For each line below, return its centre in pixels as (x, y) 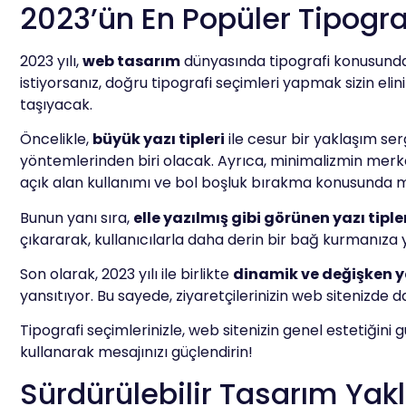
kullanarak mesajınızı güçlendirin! (136, 353)
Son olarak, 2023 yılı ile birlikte (126, 274)
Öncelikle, (56, 140)
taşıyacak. (56, 104)
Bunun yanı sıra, (77, 217)
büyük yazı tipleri (159, 140)
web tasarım (131, 61)
